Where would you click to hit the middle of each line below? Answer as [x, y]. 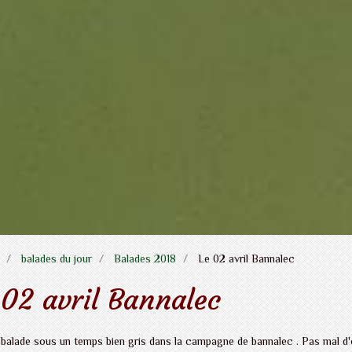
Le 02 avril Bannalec [245, 258]
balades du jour [57, 258]
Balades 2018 [145, 258]
